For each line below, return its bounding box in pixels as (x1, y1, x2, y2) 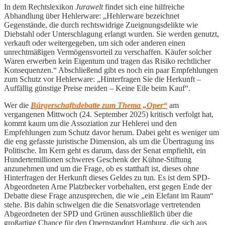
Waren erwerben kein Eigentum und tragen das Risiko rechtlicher (4, 56, 210, 65)
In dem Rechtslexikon (4, 2, 73, 11)
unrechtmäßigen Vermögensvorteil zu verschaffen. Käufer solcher (4, 47, 211, 56)
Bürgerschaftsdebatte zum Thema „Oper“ (31, 100, 167, 109)
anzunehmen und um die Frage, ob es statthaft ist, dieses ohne (4, 164, 199, 173)
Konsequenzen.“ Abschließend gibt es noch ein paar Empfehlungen (4, 65, 218, 74)
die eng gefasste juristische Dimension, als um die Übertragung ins (4, 137, 214, 146)
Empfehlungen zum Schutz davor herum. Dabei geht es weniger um (4, 128, 219, 137)
